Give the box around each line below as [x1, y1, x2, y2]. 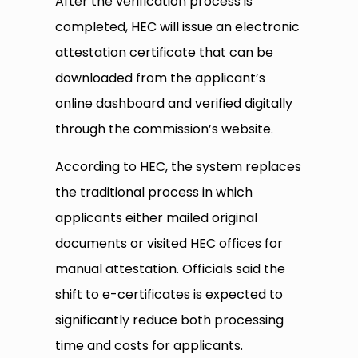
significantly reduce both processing [55, 311, 284, 330]
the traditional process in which [55, 183, 253, 202]
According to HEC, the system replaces [55, 157, 302, 177]
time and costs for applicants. [55, 336, 244, 356]
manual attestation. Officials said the [55, 260, 286, 279]
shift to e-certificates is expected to [55, 285, 284, 304]
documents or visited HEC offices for [55, 234, 284, 253]
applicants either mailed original [55, 209, 258, 228]
